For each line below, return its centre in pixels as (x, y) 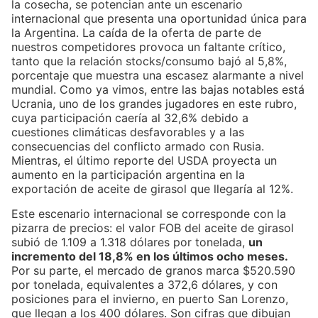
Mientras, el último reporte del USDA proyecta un (144, 161)
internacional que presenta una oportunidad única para (159, 19)
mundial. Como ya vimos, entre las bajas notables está (158, 90)
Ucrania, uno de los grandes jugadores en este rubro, (154, 104)
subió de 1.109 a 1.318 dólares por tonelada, (130, 242)
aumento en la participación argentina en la (128, 175)
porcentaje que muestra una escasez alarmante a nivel (158, 76)
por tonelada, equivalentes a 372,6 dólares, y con (144, 284)
